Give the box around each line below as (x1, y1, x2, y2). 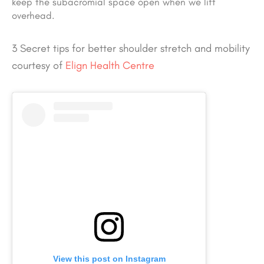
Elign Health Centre (65, 59, 154, 72)
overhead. (12, 9, 54, 22)
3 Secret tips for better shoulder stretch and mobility (12, 42, 250, 55)
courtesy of (12, 59, 65, 72)
